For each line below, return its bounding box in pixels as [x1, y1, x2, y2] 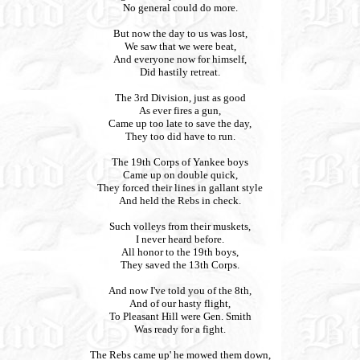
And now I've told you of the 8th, [108, 284, 252, 297]
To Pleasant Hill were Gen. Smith [108, 310, 252, 322]
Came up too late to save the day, [108, 117, 252, 129]
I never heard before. [136, 233, 224, 245]
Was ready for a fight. [134, 323, 226, 335]
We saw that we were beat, [124, 40, 236, 52]
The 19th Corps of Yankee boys [112, 156, 248, 168]
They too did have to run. [125, 130, 235, 142]
